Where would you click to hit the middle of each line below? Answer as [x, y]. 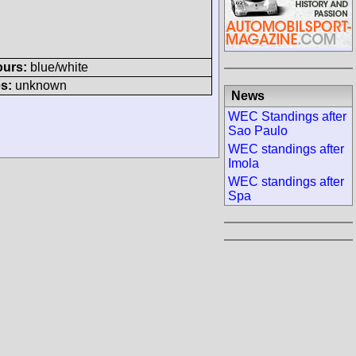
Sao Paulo [258, 130]
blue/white [58, 67]
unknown [39, 85]
